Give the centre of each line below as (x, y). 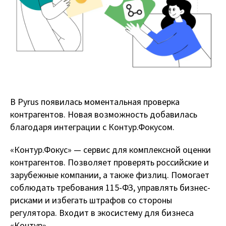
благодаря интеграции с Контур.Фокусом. (92, 128)
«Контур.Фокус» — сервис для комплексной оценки (110, 150)
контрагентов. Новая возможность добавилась (104, 115)
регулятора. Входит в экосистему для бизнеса (102, 213)
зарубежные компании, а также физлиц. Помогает (110, 176)
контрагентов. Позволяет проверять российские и (109, 163)
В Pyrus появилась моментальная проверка (95, 102)
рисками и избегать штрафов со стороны (91, 201)
